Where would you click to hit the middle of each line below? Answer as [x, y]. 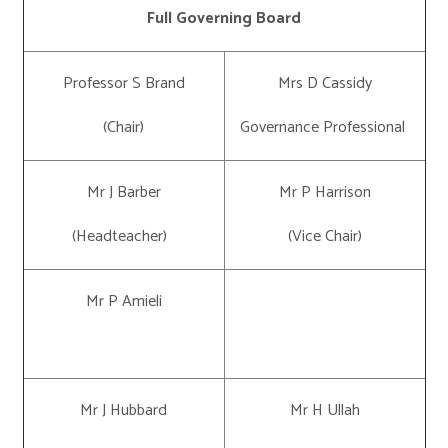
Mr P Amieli [123, 301]
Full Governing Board [224, 18]
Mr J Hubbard [123, 410]
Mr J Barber [123, 192]
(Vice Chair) [324, 236]
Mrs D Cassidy [324, 83]
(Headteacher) [123, 236]
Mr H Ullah [324, 410]
